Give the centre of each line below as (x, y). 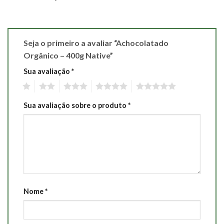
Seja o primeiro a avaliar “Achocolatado (96, 43)
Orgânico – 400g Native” (69, 55)
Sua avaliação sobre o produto (76, 105)
